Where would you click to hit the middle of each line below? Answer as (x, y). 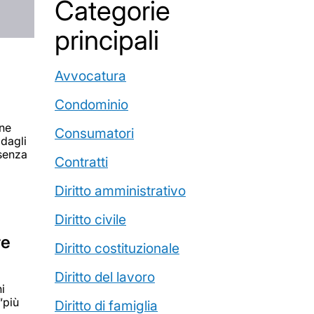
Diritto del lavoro (105, 277)
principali (107, 40)
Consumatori (94, 133)
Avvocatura (90, 76)
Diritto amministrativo (120, 191)
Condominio (91, 104)
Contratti (81, 162)
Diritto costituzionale (117, 248)
